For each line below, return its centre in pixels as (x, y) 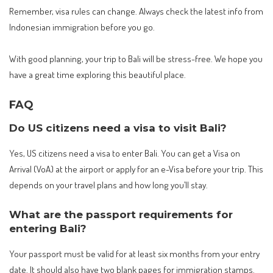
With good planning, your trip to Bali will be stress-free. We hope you (136, 58)
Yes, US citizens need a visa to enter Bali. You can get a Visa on (125, 153)
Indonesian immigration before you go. (82, 27)
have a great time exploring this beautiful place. (97, 74)
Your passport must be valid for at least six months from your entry (134, 253)
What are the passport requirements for (121, 215)
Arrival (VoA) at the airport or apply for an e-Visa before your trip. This (136, 168)
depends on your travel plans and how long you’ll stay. (108, 184)
